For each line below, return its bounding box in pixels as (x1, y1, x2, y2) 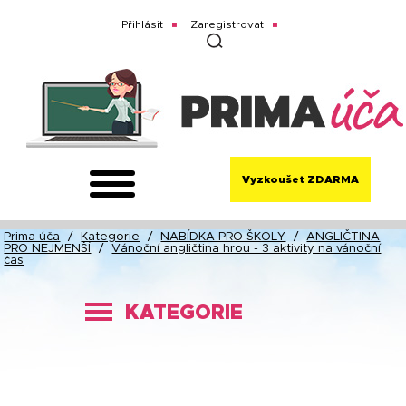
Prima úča (4, 231, 61, 243)
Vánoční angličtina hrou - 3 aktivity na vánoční (111, 243, 382, 255)
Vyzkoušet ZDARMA (242, 174, 360, 185)
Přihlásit (121, 19, 164, 30)
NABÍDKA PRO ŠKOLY (160, 231, 286, 243)
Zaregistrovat (190, 19, 265, 30)
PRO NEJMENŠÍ (4, 243, 92, 255)
